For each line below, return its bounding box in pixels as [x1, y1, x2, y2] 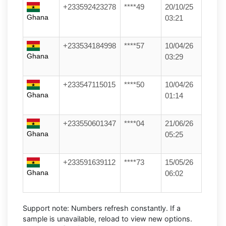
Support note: [23, 203, 69, 212]
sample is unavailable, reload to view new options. [23, 214, 192, 223]
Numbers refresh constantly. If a [69, 203, 181, 212]
